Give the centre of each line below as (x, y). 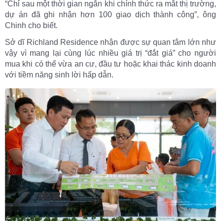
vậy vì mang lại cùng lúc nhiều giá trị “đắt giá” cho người (110, 53)
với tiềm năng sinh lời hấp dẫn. (59, 74)
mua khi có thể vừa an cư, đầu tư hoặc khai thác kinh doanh (110, 64)
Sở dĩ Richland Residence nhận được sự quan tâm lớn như (110, 42)
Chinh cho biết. (31, 25)
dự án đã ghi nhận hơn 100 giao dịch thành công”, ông (110, 14)
